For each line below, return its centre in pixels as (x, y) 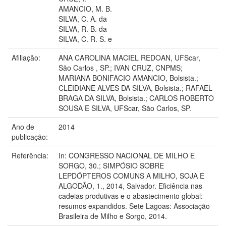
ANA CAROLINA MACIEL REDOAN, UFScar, (129, 57)
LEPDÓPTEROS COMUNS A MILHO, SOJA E (131, 175)
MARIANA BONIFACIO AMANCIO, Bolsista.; (128, 77)
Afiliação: (27, 57)
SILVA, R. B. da (83, 29)
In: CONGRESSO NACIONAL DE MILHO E (127, 155)
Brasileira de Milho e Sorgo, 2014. (113, 216)
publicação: (31, 136)
